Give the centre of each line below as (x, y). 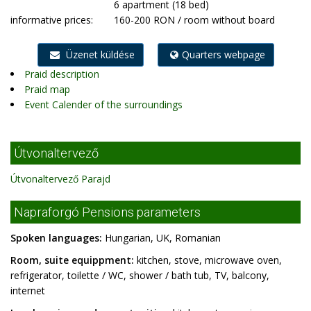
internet (28, 291)
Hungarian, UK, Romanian (161, 238)
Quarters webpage (223, 54)
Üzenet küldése (99, 54)
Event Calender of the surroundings (103, 104)
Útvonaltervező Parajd (60, 179)
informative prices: (52, 20)
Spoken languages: (56, 238)
